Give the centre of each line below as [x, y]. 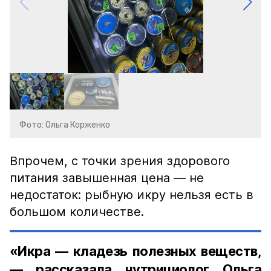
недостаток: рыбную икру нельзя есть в [132, 195]
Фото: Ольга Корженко [65, 125]
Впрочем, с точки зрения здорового [120, 161]
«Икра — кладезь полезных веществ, [135, 251]
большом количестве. [77, 212]
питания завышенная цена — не [107, 178]
